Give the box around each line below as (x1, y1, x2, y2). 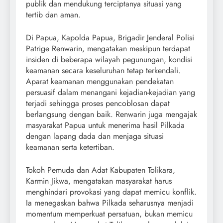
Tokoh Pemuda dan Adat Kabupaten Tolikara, (26, 164, 175, 176)
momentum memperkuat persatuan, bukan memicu (26, 208, 193, 220)
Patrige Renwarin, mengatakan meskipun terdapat (26, 43, 190, 55)
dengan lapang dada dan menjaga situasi (26, 130, 164, 142)
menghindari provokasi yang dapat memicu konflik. (26, 186, 197, 198)
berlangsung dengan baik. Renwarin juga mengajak (26, 109, 197, 120)
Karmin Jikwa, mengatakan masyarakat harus (26, 175, 172, 187)
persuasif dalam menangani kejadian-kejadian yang (26, 87, 195, 99)
